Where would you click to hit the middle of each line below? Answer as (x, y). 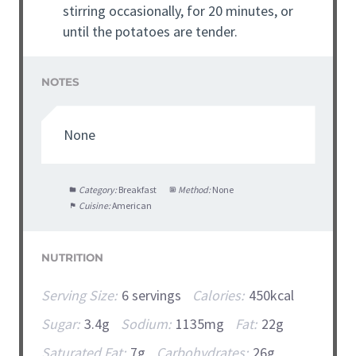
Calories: (218, 296)
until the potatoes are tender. (150, 31)
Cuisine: (94, 205)
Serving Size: (79, 296)
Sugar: (60, 324)
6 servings (151, 296)
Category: (97, 189)
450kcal (271, 296)
